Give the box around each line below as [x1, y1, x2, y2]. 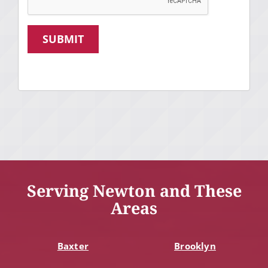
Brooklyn [174, 239, 216, 252]
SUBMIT [42, 32, 84, 47]
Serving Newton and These [26, 179, 242, 202]
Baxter [57, 239, 89, 252]
